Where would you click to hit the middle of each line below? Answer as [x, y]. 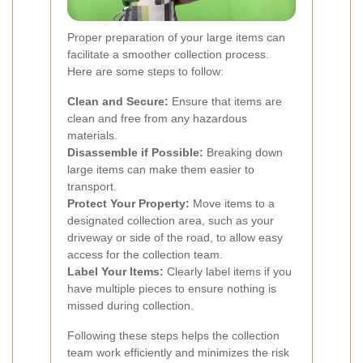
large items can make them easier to [161, 170]
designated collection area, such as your [171, 221]
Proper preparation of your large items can [176, 38]
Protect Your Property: [128, 204]
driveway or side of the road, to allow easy [175, 238]
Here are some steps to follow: [145, 72]
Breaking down [243, 153]
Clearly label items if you [228, 272]
